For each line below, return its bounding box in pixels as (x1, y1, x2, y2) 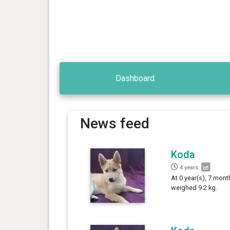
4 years (179, 164, 198, 171)
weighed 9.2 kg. (170, 183, 217, 191)
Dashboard (116, 73, 155, 83)
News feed (80, 114, 149, 132)
